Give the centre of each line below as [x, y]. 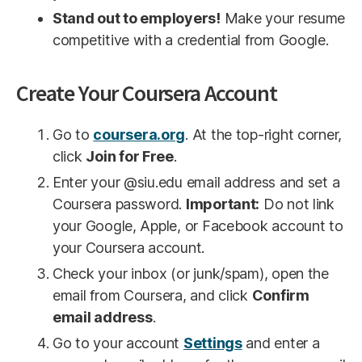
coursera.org [139, 135]
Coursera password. [119, 204]
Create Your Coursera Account [147, 93]
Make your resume [283, 19]
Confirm [280, 296]
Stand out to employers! [137, 19]
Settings [213, 343]
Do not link [297, 204]
